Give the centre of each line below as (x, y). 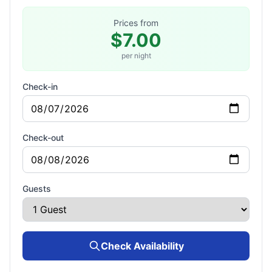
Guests (37, 188)
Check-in (40, 86)
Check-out (43, 137)
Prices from (136, 22)
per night (136, 55)
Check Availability (142, 246)
